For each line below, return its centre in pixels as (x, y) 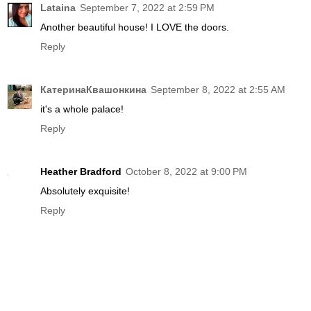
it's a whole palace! (82, 109)
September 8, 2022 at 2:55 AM (218, 89)
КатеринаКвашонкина (93, 89)
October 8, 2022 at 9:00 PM (186, 171)
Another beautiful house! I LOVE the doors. (135, 27)
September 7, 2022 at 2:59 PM (147, 7)
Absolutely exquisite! (85, 191)
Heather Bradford (81, 171)
